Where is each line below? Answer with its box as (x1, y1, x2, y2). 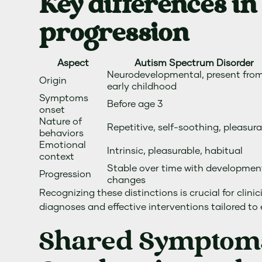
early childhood (107, 82, 177, 91)
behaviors (39, 129, 84, 138)
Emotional (39, 140, 87, 150)
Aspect (57, 58, 89, 68)
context (39, 152, 75, 161)
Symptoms (39, 94, 89, 103)
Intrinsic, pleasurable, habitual (107, 146, 243, 156)
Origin (39, 76, 67, 85)
